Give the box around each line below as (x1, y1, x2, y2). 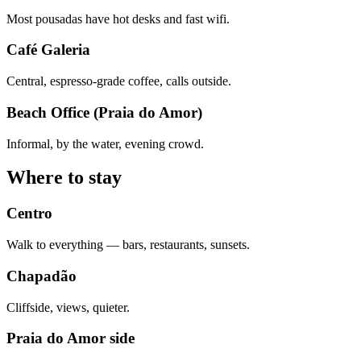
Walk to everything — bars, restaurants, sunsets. (6, 238, 250, 252)
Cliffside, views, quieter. (6, 300, 130, 314)
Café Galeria (6, 41, 90, 59)
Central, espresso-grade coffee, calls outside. (6, 74, 231, 89)
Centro (6, 205, 52, 222)
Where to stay (6, 167, 122, 189)
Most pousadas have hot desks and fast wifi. (6, 11, 230, 26)
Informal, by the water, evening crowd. (6, 136, 204, 151)
